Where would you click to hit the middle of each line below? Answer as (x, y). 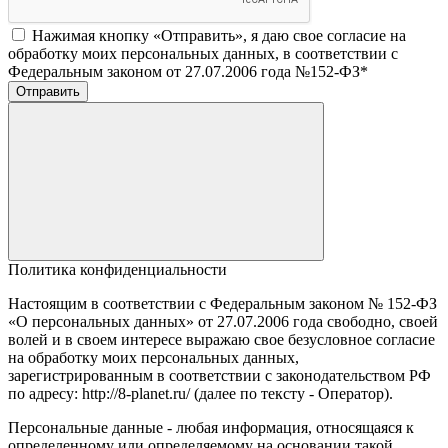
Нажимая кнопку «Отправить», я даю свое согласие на (219, 35)
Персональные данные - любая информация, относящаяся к (211, 427)
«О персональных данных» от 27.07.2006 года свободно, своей (223, 321)
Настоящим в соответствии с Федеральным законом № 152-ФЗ (222, 303)
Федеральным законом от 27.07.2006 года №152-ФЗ (184, 71)
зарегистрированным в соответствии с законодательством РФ (219, 375)
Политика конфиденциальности (117, 269)
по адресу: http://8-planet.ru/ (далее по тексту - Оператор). (200, 393)
